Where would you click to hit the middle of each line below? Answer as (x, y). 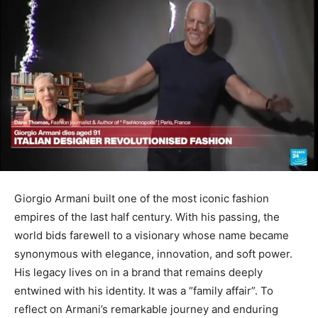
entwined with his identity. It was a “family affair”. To (144, 290)
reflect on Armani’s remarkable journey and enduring (146, 309)
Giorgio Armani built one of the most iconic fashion (142, 198)
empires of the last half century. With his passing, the (147, 216)
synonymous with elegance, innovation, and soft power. (153, 253)
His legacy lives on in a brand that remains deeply (138, 272)
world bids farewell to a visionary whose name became (152, 235)
